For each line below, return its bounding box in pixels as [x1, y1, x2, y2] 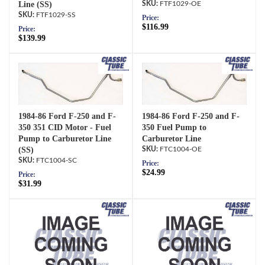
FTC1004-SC [36, 156, 77, 164]
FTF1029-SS [36, 11, 76, 19]
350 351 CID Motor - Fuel [18, 122, 111, 132]
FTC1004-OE [160, 145, 202, 153]
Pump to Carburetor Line [18, 134, 111, 143]
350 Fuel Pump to [142, 122, 206, 132]
